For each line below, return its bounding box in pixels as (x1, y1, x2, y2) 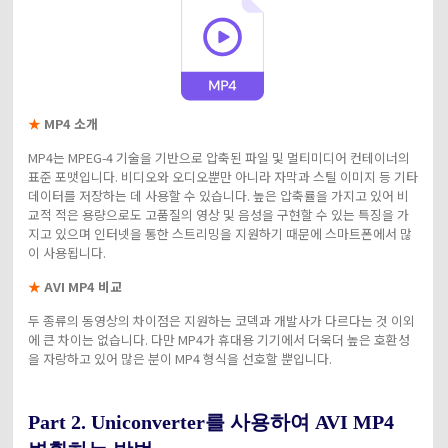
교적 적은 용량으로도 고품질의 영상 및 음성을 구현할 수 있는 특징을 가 (27, 204, 409, 224)
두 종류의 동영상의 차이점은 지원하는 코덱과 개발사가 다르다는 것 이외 (27, 310, 415, 330)
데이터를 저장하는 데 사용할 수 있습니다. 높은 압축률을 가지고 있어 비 (27, 185, 409, 205)
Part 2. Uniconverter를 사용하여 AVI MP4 (27, 410, 394, 433)
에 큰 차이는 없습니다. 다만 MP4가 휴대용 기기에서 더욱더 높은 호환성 (27, 329, 410, 349)
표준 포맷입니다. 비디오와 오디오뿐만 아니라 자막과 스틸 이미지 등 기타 (27, 166, 418, 186)
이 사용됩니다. (27, 242, 106, 262)
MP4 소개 (43, 113, 98, 133)
